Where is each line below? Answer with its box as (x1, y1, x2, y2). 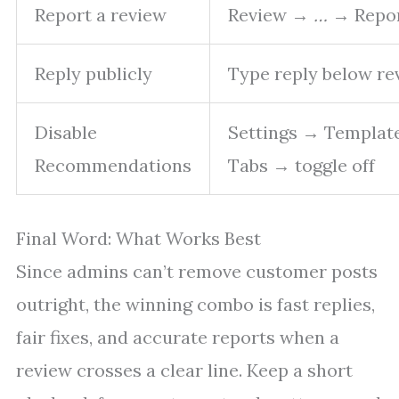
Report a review (35, 4, 167, 27)
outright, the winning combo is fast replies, (16, 293, 375, 316)
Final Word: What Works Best (16, 227, 261, 250)
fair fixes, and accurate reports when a (16, 326, 339, 349)
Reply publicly (35, 62, 152, 85)
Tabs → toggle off (228, 154, 375, 177)
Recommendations (35, 154, 191, 177)
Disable (35, 121, 97, 144)
